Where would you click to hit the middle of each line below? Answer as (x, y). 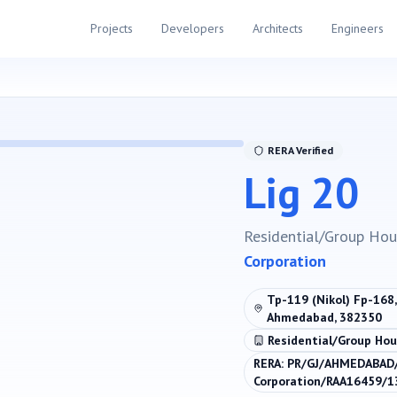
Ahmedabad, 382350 (324, 317)
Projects (111, 28)
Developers (192, 28)
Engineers (357, 28)
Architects (277, 28)
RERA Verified (301, 150)
